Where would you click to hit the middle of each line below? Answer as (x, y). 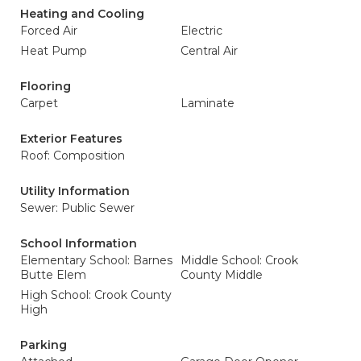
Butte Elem (53, 275)
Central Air (209, 51)
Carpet (39, 103)
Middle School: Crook (239, 260)
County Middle (222, 275)
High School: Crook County (96, 295)
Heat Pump (54, 51)
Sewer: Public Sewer (77, 208)
